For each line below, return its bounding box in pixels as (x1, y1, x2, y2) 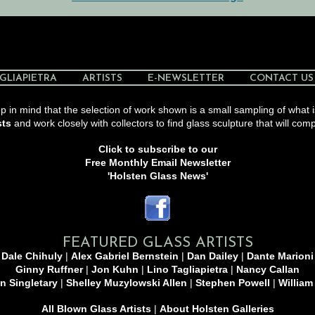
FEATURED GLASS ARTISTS (62, 236, 253, 250)
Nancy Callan (236, 264, 300, 275)
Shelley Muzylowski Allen (66, 277, 187, 288)
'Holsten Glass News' (107, 170, 208, 181)
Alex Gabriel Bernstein (71, 250, 179, 262)
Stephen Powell (195, 277, 270, 288)
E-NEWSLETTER (148, 73, 224, 84)
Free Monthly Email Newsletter (84, 157, 231, 168)
